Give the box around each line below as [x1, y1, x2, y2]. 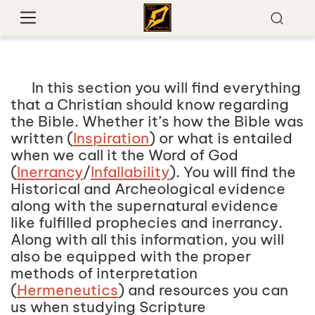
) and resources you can [118, 281, 288, 300]
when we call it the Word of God [11, 146, 238, 165]
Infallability [91, 162, 169, 182]
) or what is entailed [149, 129, 292, 148]
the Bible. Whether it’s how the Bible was [11, 112, 304, 131]
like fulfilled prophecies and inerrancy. [11, 213, 283, 233]
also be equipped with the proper [11, 247, 251, 266]
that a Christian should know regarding [11, 95, 289, 115]
